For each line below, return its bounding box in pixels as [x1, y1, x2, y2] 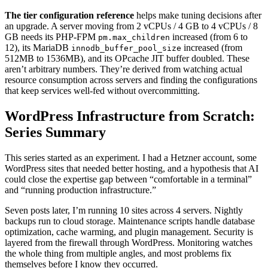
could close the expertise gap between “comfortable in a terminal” [5, 173, 252, 184]
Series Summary [5, 124, 106, 140]
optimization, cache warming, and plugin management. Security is [5, 226, 253, 237]
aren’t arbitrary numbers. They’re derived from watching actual [5, 63, 242, 74]
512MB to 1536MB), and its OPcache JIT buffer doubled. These [5, 53, 249, 63]
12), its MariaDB [5, 42, 71, 53]
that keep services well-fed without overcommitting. [5, 85, 200, 96]
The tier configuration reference [5, 10, 134, 20]
